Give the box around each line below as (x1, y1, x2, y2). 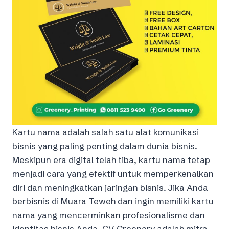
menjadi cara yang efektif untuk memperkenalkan (12, 168, 214, 179)
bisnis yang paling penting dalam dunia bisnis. (12, 140, 197, 151)
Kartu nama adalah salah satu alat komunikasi (12, 126, 199, 138)
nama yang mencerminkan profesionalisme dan (12, 209, 205, 220)
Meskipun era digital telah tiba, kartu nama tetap (12, 154, 210, 165)
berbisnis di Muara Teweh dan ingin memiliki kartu (12, 195, 214, 207)
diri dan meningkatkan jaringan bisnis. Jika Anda (12, 181, 208, 193)
